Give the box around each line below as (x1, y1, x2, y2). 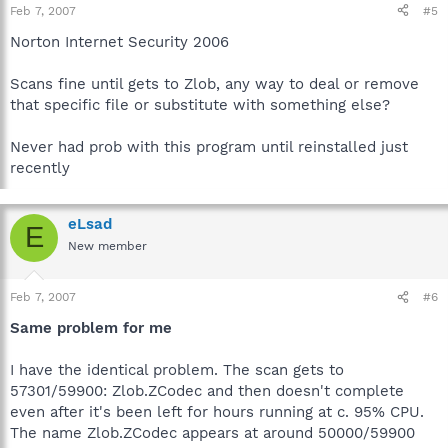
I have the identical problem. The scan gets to (10, 361, 344, 379)
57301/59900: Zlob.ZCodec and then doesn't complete (10, 382, 404, 400)
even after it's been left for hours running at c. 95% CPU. (10, 403, 424, 421)
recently (10, 158, 70, 177)
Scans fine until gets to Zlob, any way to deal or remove (10, 74, 419, 93)
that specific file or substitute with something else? (10, 95, 390, 114)
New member (68, 238, 147, 253)
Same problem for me (10, 319, 172, 337)
